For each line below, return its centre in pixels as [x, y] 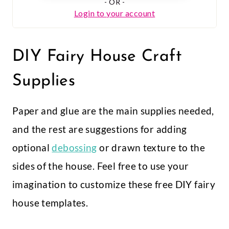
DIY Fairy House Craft [97, 57]
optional [32, 148]
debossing [74, 148]
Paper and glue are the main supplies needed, [113, 111]
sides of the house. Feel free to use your [101, 166]
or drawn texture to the [151, 148]
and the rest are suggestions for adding [100, 129]
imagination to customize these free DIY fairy [114, 185]
